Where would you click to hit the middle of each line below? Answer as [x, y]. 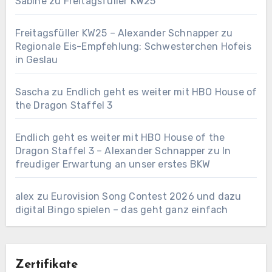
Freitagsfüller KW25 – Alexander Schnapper [117, 33]
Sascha [32, 92]
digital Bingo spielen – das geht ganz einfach [121, 210]
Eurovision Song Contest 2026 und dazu [146, 197]
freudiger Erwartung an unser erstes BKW [113, 165]
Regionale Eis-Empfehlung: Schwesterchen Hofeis [133, 47]
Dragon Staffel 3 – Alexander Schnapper [110, 151]
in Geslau [36, 60]
